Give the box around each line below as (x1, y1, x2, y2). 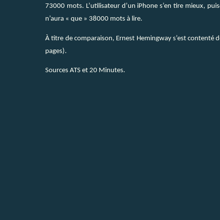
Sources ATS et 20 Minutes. (45, 67, 125, 75)
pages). (45, 47, 67, 55)
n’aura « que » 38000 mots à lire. (45, 15, 142, 23)
